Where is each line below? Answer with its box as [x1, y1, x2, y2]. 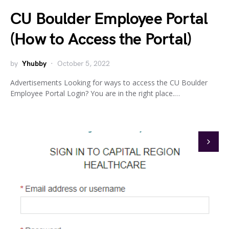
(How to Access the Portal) [10, 29, 192, 50]
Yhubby [22, 59, 47, 68]
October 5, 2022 [57, 59, 110, 68]
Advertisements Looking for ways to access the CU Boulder [10, 77, 208, 87]
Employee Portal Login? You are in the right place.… [10, 88, 180, 98]
